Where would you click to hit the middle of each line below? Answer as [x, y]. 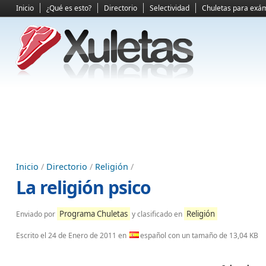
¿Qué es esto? [69, 8]
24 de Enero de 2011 [82, 235]
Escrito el [32, 235]
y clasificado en [157, 214]
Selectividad [170, 8]
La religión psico [83, 187]
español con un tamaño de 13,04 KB [199, 235]
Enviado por [37, 214]
